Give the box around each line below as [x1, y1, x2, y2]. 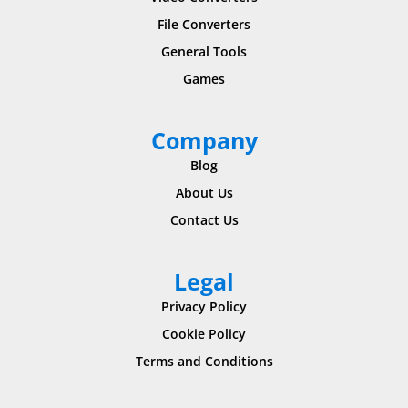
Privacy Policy [161, 297, 247, 315]
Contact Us [169, 210, 239, 229]
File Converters [158, 15, 250, 33]
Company [150, 124, 258, 156]
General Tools [161, 42, 247, 60]
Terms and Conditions [135, 352, 273, 370]
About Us [175, 183, 233, 201]
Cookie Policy [162, 324, 246, 342]
